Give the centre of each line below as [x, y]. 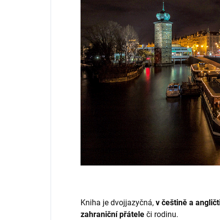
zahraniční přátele [112, 214]
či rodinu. [161, 214]
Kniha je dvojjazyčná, [118, 202]
